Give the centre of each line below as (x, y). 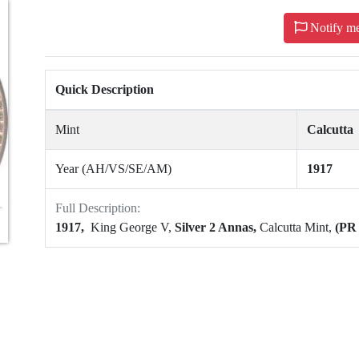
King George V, (131, 228)
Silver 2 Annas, (217, 228)
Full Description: (98, 208)
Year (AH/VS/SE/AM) (113, 169)
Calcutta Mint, (297, 228)
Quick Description (105, 90)
